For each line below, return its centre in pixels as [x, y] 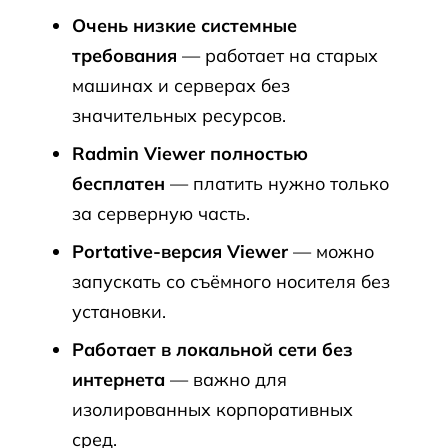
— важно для [226, 379]
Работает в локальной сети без [212, 349]
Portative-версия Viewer [180, 251]
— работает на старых [277, 55]
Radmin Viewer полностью [190, 153]
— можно [331, 251]
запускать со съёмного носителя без [231, 281]
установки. [119, 311]
